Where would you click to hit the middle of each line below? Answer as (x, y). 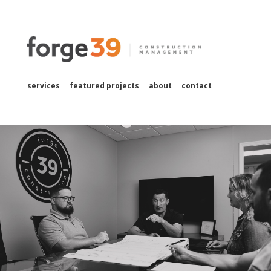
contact (196, 85)
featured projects (104, 85)
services (43, 85)
